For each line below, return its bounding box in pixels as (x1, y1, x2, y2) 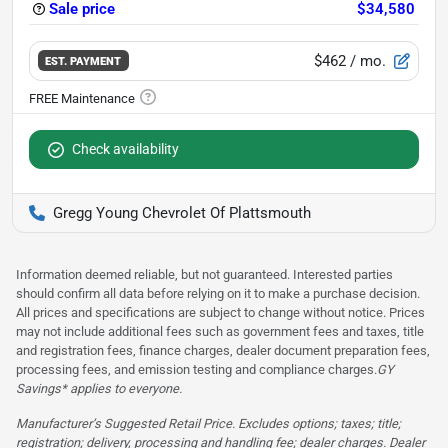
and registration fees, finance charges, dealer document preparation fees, (16, 342, 430, 358)
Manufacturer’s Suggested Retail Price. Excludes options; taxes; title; (16, 415, 401, 431)
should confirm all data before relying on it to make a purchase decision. (16, 285, 420, 301)
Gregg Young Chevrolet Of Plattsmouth (53, 203, 311, 222)
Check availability (72, 140, 179, 157)
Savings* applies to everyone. (16, 380, 182, 396)
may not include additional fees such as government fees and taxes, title (16, 323, 424, 339)
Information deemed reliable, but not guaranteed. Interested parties (16, 266, 393, 282)
